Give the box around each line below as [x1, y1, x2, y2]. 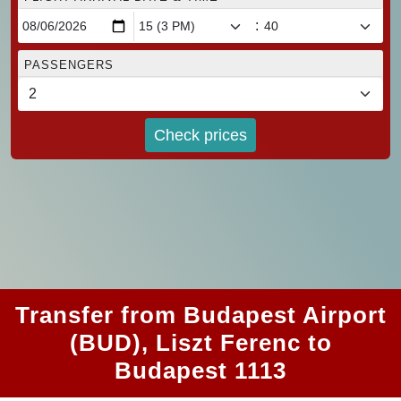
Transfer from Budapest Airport [14, 302, 387, 329]
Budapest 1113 [115, 357, 286, 385]
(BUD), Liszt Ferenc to [69, 329, 332, 357]
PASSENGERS [24, 58, 114, 73]
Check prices [154, 125, 247, 144]
